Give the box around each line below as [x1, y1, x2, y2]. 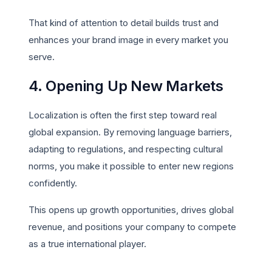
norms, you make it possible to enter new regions [29, 160, 234, 172]
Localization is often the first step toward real [29, 109, 217, 121]
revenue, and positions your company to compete [29, 221, 236, 233]
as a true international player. [29, 238, 146, 250]
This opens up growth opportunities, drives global [29, 204, 234, 216]
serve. [29, 51, 55, 63]
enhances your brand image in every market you [29, 34, 228, 46]
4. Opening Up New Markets [29, 77, 223, 95]
